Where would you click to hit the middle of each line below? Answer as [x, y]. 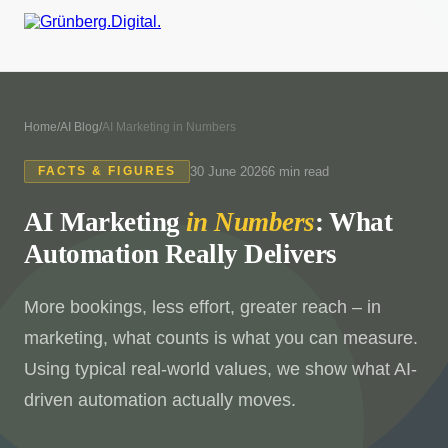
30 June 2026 [228, 171]
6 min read [298, 171]
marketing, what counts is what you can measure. [221, 337]
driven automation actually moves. [160, 399]
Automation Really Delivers [180, 253]
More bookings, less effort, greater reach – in [202, 306]
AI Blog [79, 127]
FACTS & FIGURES [106, 171]
